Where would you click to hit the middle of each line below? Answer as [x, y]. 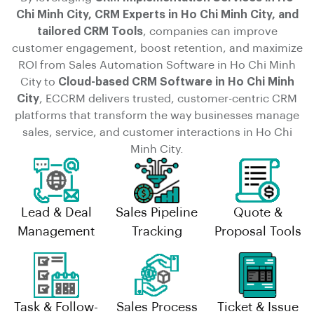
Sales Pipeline [157, 212]
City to [39, 82]
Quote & [258, 212]
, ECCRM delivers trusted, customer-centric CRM [168, 98]
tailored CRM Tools [90, 31]
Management [56, 231]
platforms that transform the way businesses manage [157, 115]
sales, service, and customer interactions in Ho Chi [157, 132]
